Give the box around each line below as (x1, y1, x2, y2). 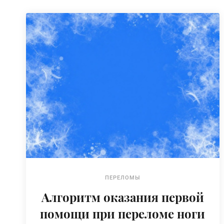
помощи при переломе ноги (40, 205, 205, 221)
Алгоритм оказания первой (41, 188, 204, 205)
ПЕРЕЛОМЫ (104, 174, 140, 181)
